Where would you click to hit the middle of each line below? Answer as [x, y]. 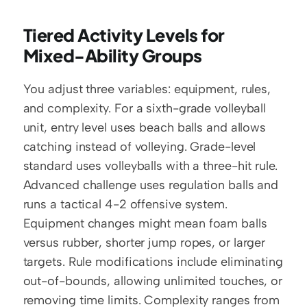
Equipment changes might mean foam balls [145, 223]
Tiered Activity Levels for [124, 35]
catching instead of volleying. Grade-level [139, 146]
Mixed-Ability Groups [112, 55]
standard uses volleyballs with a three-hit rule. [150, 165]
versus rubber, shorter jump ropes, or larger [144, 242]
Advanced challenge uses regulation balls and [151, 185]
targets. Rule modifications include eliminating [153, 261]
